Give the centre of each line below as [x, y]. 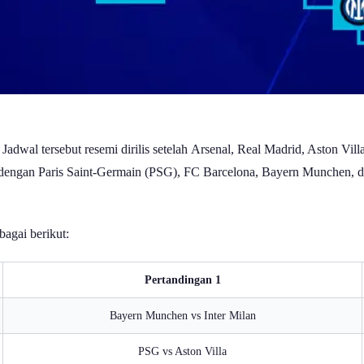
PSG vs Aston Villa [182, 351]
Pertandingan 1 [182, 279]
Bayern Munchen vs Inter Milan [182, 315]
